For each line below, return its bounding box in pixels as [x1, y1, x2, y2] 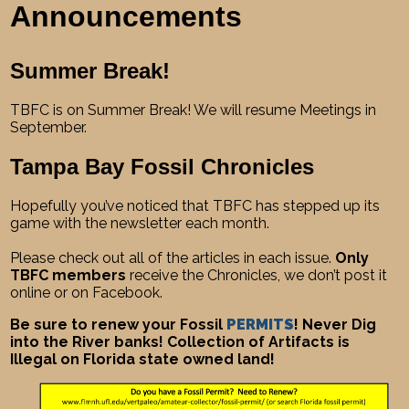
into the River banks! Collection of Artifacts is [10, 332, 351, 351]
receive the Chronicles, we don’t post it [126, 266, 388, 284]
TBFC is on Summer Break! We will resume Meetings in [10, 100, 377, 119]
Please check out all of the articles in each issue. [10, 248, 336, 267]
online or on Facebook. [10, 283, 163, 301]
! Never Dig [294, 315, 377, 333]
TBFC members [10, 266, 127, 284]
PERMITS [226, 315, 295, 333]
